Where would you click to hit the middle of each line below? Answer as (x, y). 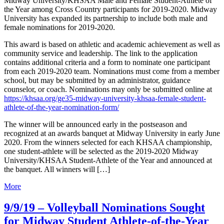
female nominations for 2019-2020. (59, 27)
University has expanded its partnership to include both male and (106, 18)
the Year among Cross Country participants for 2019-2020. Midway (110, 9)
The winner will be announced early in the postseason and (95, 124)
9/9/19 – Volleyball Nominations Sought (104, 208)
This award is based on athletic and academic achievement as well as (112, 44)
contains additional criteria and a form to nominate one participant (107, 62)
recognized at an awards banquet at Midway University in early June (112, 133)
